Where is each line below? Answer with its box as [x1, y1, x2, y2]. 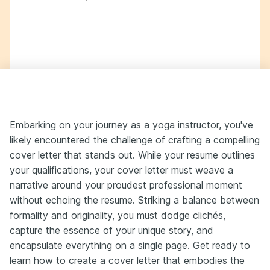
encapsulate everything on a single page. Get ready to [10, 239, 250, 251]
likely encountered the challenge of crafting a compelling [10, 134, 260, 146]
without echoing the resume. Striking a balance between [10, 194, 259, 206]
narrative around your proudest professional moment [10, 179, 242, 191]
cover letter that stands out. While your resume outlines [10, 149, 255, 161]
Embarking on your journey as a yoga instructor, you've [10, 119, 253, 131]
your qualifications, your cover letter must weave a [10, 164, 233, 176]
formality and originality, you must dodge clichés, [10, 209, 225, 221]
